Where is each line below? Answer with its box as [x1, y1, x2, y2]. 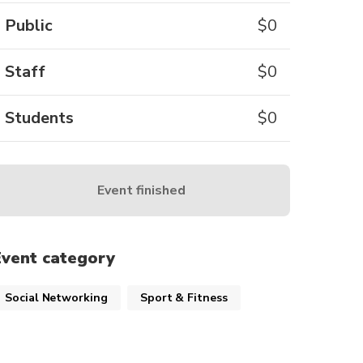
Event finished [96, 181, 186, 199]
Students [5, 107, 74, 129]
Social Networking [5, 290, 108, 305]
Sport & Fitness [139, 290, 228, 305]
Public [5, 15, 53, 36]
